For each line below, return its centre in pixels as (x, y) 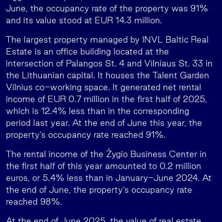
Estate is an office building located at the (87, 51)
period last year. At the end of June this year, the (104, 123)
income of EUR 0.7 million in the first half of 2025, (107, 99)
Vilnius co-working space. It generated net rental (104, 87)
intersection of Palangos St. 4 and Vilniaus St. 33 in (109, 63)
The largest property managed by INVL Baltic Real (107, 39)
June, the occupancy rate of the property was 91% (107, 8)
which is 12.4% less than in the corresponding (98, 111)
